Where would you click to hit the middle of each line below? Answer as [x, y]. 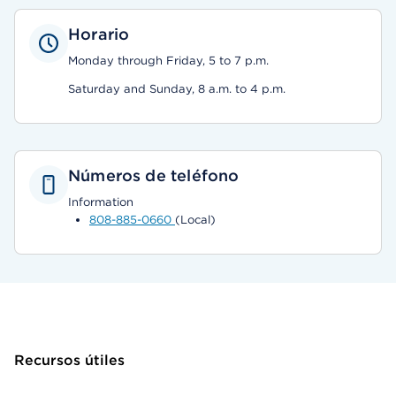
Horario [99, 34]
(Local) [195, 220]
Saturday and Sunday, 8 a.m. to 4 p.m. [177, 89]
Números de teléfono [154, 175]
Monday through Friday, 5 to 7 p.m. [168, 61]
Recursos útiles [69, 360]
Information [101, 202]
